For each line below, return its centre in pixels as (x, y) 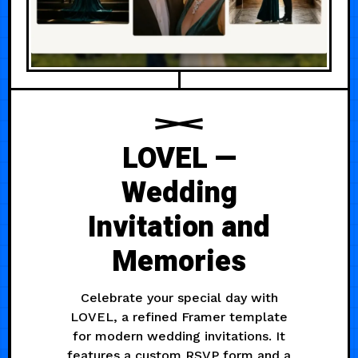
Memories (179, 261)
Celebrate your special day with (179, 297)
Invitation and (179, 227)
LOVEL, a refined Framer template (179, 316)
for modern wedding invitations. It (179, 336)
